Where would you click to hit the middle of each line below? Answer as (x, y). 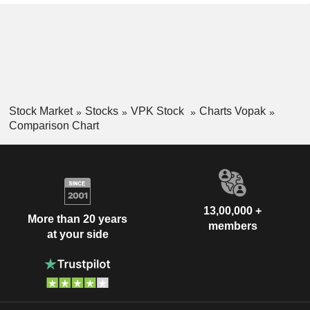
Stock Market (40, 111)
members (232, 226)
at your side (77, 235)
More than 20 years (77, 219)
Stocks (101, 111)
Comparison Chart (54, 125)
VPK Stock (158, 111)
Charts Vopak (232, 111)
